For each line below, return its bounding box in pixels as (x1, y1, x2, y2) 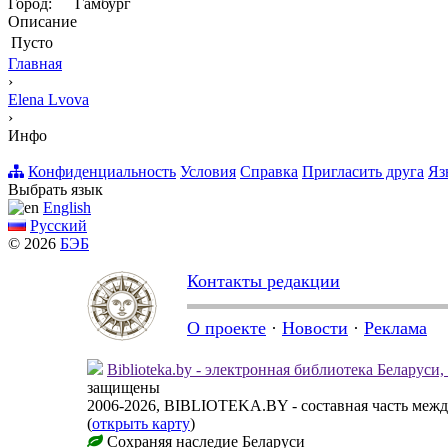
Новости (282, 318, 348, 339)
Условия (180, 163, 236, 181)
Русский (30, 217, 87, 235)
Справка (240, 163, 298, 181)
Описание (8, 13, 77, 31)
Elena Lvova (8, 91, 89, 109)
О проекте (187, 318, 266, 339)
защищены (87, 379, 160, 397)
